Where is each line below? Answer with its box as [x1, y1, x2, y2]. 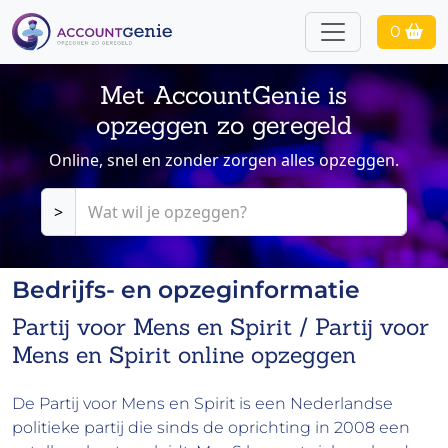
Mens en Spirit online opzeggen [12, 339, 356, 370]
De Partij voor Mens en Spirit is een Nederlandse [12, 394, 393, 414]
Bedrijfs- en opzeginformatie [12, 275, 360, 305]
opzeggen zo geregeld [95, 109, 352, 142]
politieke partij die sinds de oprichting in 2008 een [12, 418, 410, 438]
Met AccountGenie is [100, 79, 348, 112]
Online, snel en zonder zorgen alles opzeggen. [49, 149, 399, 172]
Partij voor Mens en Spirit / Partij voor [12, 311, 429, 342]
